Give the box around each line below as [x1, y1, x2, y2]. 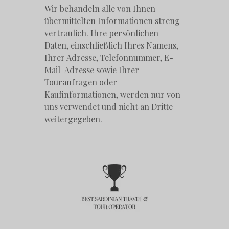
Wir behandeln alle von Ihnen [44, 3, 156, 14]
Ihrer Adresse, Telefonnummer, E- [44, 52, 174, 63]
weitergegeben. [44, 113, 103, 125]
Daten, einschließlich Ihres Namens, [44, 40, 179, 51]
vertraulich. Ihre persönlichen [44, 28, 159, 39]
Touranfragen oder [44, 77, 118, 88]
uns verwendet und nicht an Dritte [44, 101, 173, 112]
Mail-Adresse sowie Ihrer [44, 64, 140, 76]
